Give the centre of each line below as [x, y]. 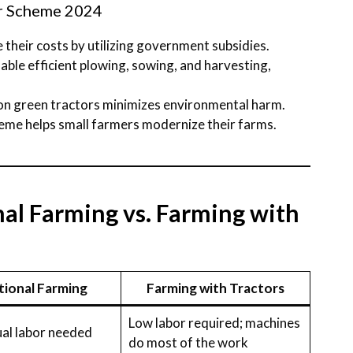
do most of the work [188, 342]
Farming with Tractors [216, 288]
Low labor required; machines [214, 322]
